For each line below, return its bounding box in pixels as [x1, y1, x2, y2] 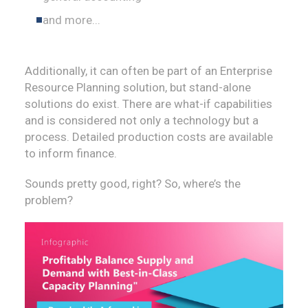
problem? [25, 193, 73, 208]
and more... [43, 13, 101, 27]
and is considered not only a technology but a [25, 113, 258, 128]
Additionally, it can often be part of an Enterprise [25, 64, 272, 78]
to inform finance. [25, 146, 117, 161]
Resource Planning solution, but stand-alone [25, 80, 251, 95]
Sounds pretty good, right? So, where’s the [25, 177, 241, 191]
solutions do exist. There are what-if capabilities [25, 97, 272, 111]
